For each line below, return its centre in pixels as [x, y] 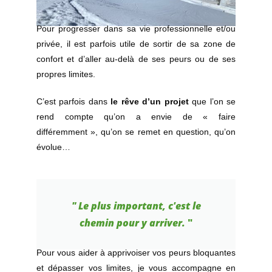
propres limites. [66, 74]
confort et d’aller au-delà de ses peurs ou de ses [136, 59]
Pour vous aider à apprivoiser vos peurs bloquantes [136, 253]
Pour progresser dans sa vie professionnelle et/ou [136, 29]
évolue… [53, 147]
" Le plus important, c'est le [136, 206]
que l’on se [212, 102]
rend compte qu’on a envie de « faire [136, 117]
